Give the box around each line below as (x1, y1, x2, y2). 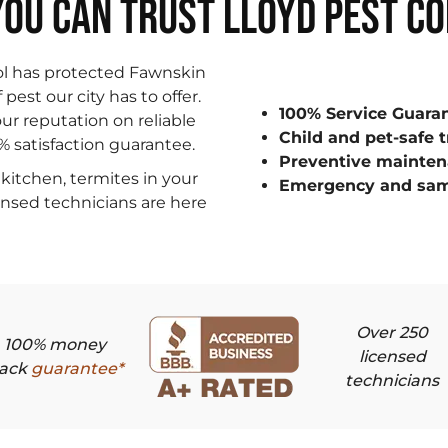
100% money (3, 334, 106, 354)
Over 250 (356, 322, 429, 342)
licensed (358, 346, 426, 366)
